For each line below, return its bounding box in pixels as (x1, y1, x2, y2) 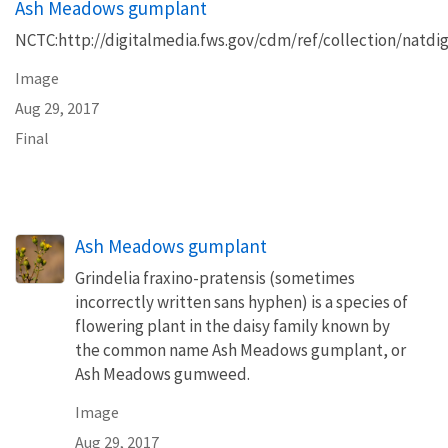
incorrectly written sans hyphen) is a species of (75, 290, 408, 313)
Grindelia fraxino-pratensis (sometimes (75, 266, 355, 289)
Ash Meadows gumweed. (75, 362, 250, 385)
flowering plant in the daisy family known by (75, 314, 390, 337)
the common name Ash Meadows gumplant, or (75, 338, 406, 361)
